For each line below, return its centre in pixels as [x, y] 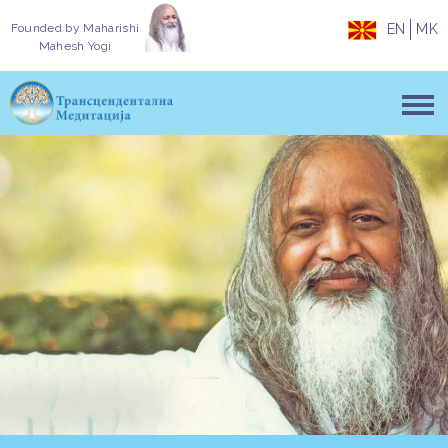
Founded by [47, 28]
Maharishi [111, 28]
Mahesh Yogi [75, 46]
